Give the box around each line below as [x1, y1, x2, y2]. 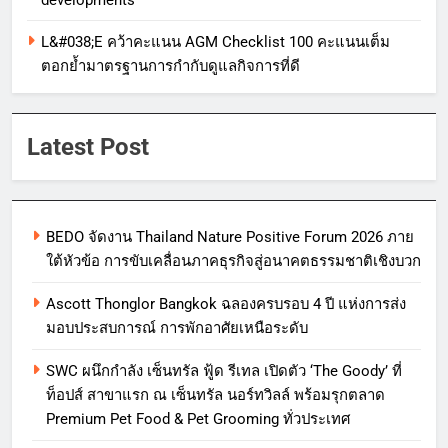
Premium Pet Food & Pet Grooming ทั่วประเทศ [46, 410, 350, 429]
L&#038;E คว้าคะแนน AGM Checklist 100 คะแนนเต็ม [41, 33, 390, 52]
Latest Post [27, 133, 149, 162]
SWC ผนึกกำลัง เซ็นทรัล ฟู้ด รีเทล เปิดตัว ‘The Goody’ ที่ [46, 362, 402, 381]
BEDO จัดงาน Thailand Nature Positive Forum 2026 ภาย [46, 228, 414, 247]
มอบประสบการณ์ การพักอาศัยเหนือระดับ [46, 319, 308, 338]
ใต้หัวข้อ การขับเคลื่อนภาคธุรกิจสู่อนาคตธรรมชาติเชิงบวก [46, 252, 421, 271]
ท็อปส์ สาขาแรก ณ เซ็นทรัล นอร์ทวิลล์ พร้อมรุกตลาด [46, 386, 385, 405]
